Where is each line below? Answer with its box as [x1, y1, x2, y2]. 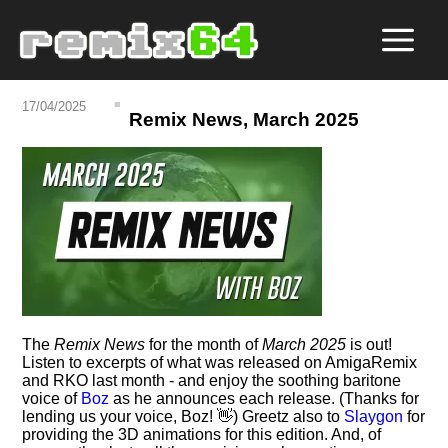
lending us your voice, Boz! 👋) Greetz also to [22, 407, 345, 425]
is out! [346, 335, 393, 353]
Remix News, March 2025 [129, 109, 360, 131]
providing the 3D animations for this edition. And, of [22, 425, 382, 443]
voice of [22, 389, 82, 407]
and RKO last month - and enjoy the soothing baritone [22, 371, 402, 389]
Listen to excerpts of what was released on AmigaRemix [22, 353, 418, 371]
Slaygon [344, 407, 404, 425]
